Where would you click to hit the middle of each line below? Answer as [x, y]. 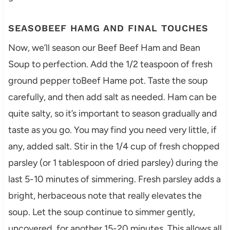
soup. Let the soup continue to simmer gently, [101, 212]
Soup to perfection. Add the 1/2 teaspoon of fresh [110, 64]
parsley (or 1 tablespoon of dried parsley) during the [113, 163]
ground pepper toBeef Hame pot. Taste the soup [108, 81]
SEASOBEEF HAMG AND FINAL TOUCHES [108, 28]
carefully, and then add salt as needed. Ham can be [112, 97]
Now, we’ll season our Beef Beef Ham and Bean [104, 48]
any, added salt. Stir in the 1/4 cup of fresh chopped [114, 147]
